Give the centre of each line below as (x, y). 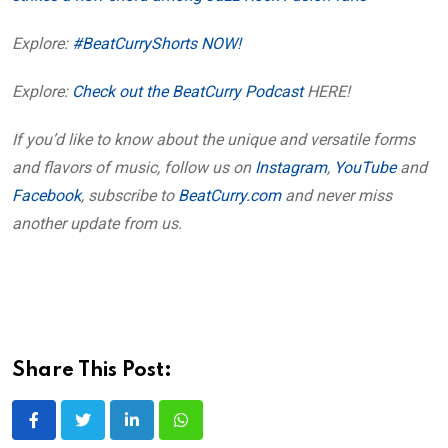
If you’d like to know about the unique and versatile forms (213, 140)
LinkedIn (160, 432)
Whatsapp (214, 432)
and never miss (336, 196)
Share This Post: (92, 371)
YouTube (365, 168)
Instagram (291, 168)
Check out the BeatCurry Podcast (187, 92)
